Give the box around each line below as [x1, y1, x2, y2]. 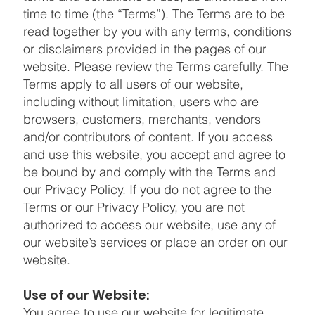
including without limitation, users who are [22, 93, 259, 110]
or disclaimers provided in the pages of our [22, 40, 266, 57]
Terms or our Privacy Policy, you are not [22, 198, 245, 215]
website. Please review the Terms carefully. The [22, 58, 288, 75]
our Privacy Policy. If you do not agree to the [22, 181, 271, 198]
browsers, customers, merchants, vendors [22, 110, 261, 127]
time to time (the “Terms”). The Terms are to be [22, 5, 285, 22]
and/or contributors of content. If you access [22, 128, 273, 145]
